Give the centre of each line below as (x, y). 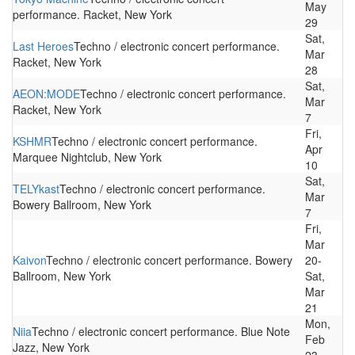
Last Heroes (43, 46)
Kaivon (29, 260)
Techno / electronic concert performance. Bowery (169, 260)
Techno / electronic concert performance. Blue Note (161, 331)
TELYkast (36, 189)
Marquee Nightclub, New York (87, 157)
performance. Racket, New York (92, 14)
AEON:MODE (46, 94)
